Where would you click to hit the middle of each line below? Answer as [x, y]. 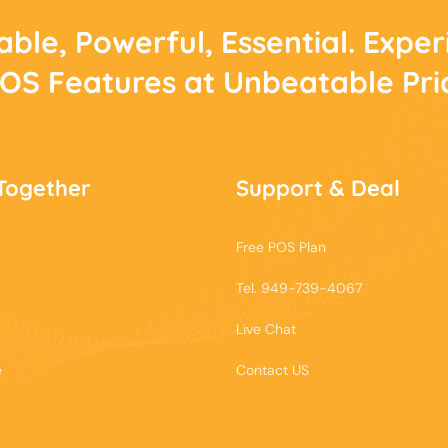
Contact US [272, 369]
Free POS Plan [281, 246]
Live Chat [266, 328]
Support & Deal [318, 187]
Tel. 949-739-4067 [299, 287]
